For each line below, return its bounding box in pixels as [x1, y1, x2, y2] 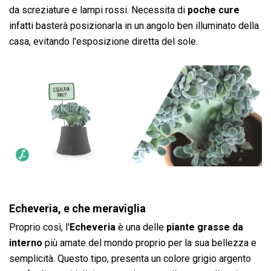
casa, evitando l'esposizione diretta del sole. [9, 35, 198, 47]
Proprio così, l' [9, 221, 70, 233]
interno [9, 237, 42, 249]
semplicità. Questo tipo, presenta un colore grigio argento [9, 252, 251, 264]
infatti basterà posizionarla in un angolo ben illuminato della [9, 19, 259, 31]
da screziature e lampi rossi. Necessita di [9, 4, 185, 16]
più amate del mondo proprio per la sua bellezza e [42, 237, 256, 249]
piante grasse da [166, 221, 243, 233]
